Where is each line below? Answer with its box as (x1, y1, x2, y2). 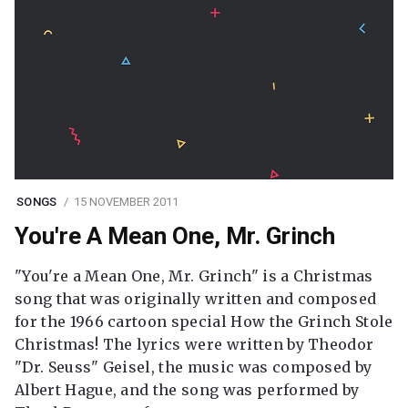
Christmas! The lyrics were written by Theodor (15, 335, 374, 353)
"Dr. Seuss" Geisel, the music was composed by (15, 358, 372, 376)
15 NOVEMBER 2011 (73, 194, 178, 209)
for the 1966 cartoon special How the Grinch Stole (15, 312, 393, 331)
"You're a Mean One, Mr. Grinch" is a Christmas (15, 267, 373, 285)
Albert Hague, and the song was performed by (15, 381, 360, 399)
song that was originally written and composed (15, 290, 377, 308)
